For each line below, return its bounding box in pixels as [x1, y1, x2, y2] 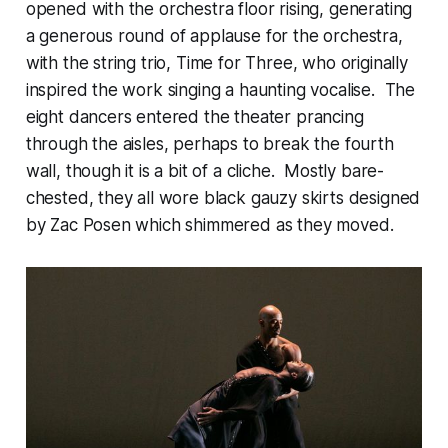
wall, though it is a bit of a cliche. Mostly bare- [25, 160, 385, 181]
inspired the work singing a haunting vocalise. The [25, 79, 416, 100]
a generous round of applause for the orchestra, [25, 25, 403, 46]
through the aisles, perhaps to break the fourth [25, 133, 394, 154]
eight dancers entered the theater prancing [25, 106, 364, 127]
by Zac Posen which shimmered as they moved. [25, 214, 394, 235]
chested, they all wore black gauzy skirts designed [25, 187, 421, 208]
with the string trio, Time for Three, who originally [25, 52, 408, 73]
